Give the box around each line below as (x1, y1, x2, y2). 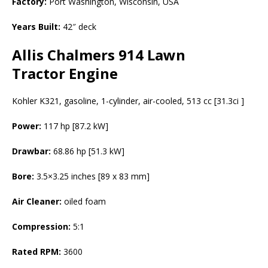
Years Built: (12, 21, 60, 32)
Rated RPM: (12, 246, 61, 257)
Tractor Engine (12, 63, 118, 83)
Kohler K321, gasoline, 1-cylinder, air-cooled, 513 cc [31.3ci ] (12, 95, 244, 106)
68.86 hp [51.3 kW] (51, 145, 124, 157)
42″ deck (60, 21, 96, 32)
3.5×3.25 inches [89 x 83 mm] (34, 170, 150, 182)
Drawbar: (12, 145, 51, 157)
